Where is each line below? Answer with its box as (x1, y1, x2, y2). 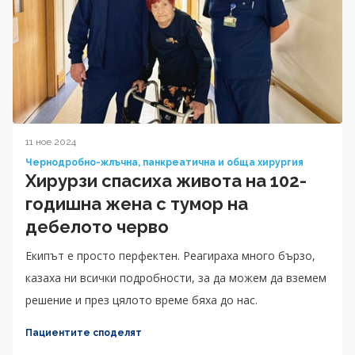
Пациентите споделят (25, 326, 142, 338)
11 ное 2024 (25, 136, 76, 147)
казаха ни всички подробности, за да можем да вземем (25, 269, 326, 285)
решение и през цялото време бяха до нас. (25, 292, 258, 307)
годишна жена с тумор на (25, 193, 248, 214)
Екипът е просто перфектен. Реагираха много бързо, (25, 247, 315, 263)
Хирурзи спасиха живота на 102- (25, 170, 307, 191)
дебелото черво (25, 216, 169, 237)
